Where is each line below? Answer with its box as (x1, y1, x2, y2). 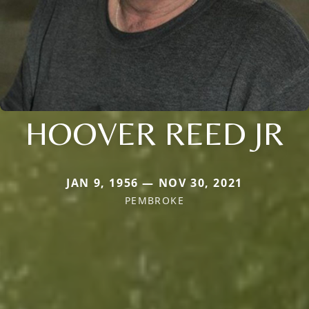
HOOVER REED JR (25, 113, 284, 152)
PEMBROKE (124, 193, 185, 207)
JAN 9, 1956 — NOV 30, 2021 (66, 175, 243, 190)
